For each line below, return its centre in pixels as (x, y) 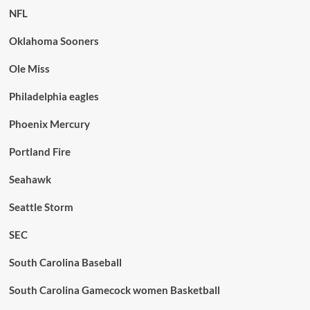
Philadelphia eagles (54, 97)
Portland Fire (39, 152)
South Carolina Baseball (65, 263)
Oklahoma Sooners (54, 41)
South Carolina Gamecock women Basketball (114, 290)
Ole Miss (29, 69)
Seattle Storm (41, 207)
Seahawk (30, 180)
